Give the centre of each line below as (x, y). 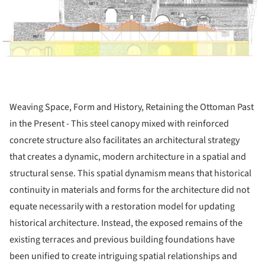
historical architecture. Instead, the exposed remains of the (126, 223)
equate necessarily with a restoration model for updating (122, 206)
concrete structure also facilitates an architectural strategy (125, 140)
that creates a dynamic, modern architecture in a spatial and (128, 156)
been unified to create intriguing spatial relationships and (123, 256)
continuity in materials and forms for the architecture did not (130, 190)
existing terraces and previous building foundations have (122, 239)
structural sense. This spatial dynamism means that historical (130, 173)
